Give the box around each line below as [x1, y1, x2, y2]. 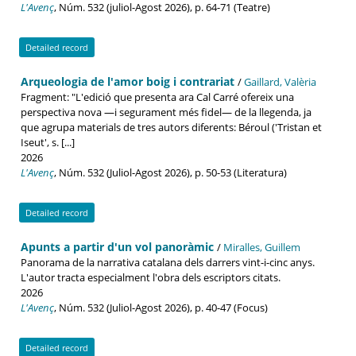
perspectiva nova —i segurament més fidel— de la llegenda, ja [21, 104, 311, 119]
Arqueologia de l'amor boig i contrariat [21, 73, 238, 89]
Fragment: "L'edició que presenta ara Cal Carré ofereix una [21, 89, 294, 104]
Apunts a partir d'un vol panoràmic [21, 238, 217, 254]
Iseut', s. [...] [21, 134, 75, 149]
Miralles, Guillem [223, 239, 300, 254]
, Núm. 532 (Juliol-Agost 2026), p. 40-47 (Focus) [54, 300, 268, 315]
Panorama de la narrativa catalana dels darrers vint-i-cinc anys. [21, 254, 315, 269]
